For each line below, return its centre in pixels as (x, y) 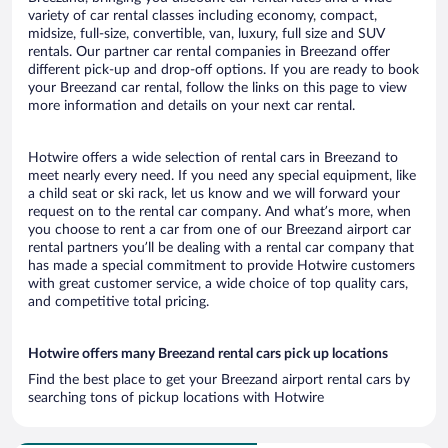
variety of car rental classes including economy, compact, (202, 15)
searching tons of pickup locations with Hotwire (176, 397)
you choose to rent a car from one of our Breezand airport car (219, 229)
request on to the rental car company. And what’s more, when (219, 211)
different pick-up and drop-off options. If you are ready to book (223, 69)
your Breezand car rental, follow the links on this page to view (217, 87)
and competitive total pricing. (118, 301)
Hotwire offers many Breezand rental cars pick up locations (208, 353)
